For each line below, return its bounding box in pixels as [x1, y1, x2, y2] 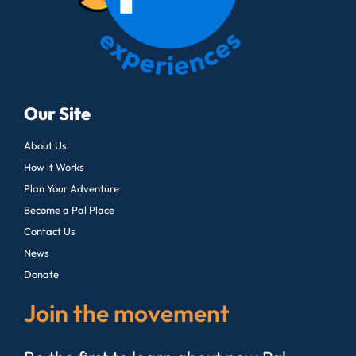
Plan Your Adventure [24, 181, 119, 195]
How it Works [24, 160, 84, 173]
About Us [24, 138, 67, 152]
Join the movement [24, 297, 230, 328]
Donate [24, 267, 59, 281]
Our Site [24, 102, 91, 125]
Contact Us [24, 224, 75, 238]
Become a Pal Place [24, 203, 114, 216]
